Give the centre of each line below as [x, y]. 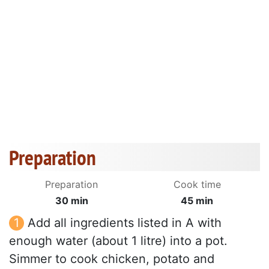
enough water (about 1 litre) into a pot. [118, 241]
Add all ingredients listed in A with [125, 223]
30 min [71, 201]
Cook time [197, 185]
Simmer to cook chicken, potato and [112, 259]
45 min [197, 201]
